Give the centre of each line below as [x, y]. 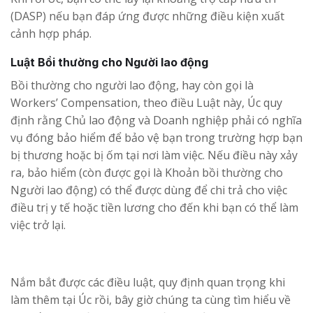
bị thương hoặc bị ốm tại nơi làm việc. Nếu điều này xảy [154, 155]
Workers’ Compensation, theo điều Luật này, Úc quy [146, 102]
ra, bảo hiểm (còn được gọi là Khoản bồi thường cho [147, 172]
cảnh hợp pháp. [51, 33]
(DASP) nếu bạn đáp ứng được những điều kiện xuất [147, 16]
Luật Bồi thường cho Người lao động [109, 62]
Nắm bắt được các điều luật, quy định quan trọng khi [148, 282]
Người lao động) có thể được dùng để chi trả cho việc [149, 190]
